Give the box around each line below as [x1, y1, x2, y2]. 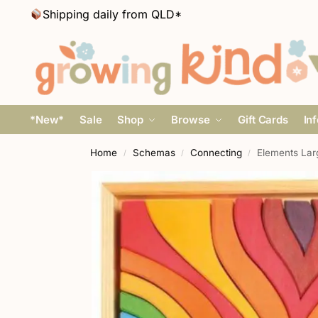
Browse [171, 113, 210, 126]
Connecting [190, 147, 242, 158]
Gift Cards [238, 113, 288, 126]
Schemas [132, 147, 175, 158]
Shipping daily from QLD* [43, 7, 182, 21]
